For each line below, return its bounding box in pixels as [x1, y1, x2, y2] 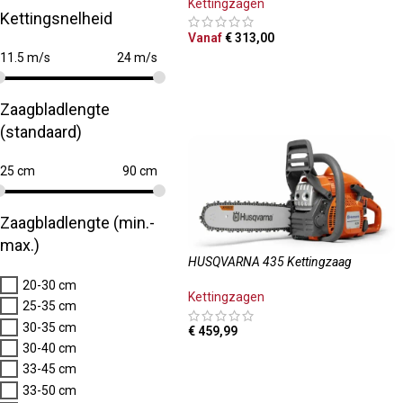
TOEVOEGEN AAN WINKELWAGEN [198, 352, 381, 366]
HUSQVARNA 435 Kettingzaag [187, 255, 352, 270]
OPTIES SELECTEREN [198, 58, 312, 72]
